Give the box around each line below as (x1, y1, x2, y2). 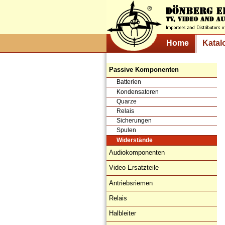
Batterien (117, 78, 141, 86)
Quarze (117, 97, 137, 105)
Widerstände (117, 136, 153, 144)
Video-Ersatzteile (109, 164, 159, 172)
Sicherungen (117, 117, 152, 125)
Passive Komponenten (109, 66, 179, 74)
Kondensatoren (117, 88, 159, 95)
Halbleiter (109, 209, 136, 217)
